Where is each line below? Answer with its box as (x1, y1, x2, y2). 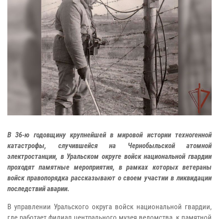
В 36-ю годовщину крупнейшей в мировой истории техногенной (7, 131, 212, 140)
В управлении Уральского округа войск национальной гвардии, (7, 202, 212, 212)
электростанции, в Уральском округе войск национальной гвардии (7, 152, 212, 161)
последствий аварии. (7, 184, 69, 194)
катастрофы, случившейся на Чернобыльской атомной (7, 141, 212, 151)
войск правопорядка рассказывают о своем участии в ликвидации (7, 174, 212, 183)
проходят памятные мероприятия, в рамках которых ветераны (7, 163, 212, 172)
